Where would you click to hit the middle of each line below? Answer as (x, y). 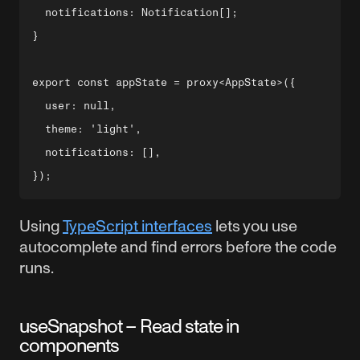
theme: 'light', (87, 129)
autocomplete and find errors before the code (178, 247)
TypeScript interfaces (137, 226)
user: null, (74, 106)
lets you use (255, 226)
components (70, 345)
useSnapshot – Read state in (129, 326)
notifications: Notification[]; (135, 12)
